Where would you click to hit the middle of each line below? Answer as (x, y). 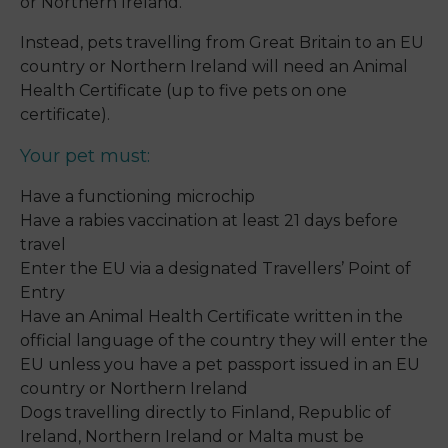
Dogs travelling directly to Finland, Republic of (205, 413)
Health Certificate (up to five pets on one (183, 91)
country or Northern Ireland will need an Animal (214, 67)
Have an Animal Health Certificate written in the (211, 317)
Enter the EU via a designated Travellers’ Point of (215, 269)
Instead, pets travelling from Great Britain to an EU (222, 43)
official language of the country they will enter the (224, 341)
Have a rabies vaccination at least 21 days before (209, 221)
